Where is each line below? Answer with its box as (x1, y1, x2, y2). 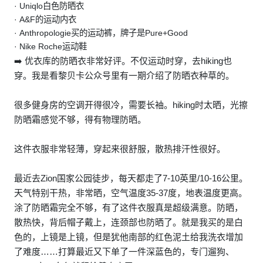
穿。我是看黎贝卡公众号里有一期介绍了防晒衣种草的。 (14, 70, 234, 80)
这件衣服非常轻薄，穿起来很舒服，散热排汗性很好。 (14, 143, 225, 154)
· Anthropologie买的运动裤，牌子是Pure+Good (14, 28, 188, 38)
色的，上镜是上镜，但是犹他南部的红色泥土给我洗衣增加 (14, 231, 243, 242)
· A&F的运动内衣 (14, 14, 76, 24)
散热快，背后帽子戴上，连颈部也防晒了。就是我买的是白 (14, 217, 243, 227)
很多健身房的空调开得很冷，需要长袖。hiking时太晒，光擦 (14, 99, 248, 110)
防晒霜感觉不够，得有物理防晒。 (14, 114, 146, 124)
